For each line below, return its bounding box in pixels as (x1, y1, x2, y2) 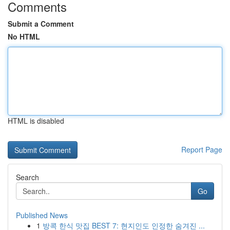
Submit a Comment (8, 18, 74, 29)
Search (16, 172, 39, 182)
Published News (16, 210, 68, 220)
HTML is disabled (8, 116, 64, 126)
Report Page (181, 144, 222, 155)
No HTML (8, 31, 40, 42)
